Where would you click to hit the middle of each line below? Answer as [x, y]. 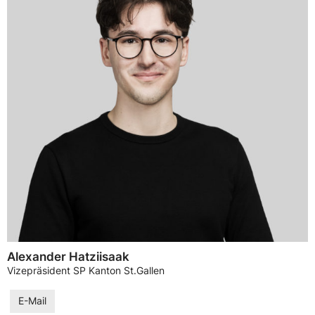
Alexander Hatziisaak [68, 257]
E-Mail [32, 301]
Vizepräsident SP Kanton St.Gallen [86, 271]
